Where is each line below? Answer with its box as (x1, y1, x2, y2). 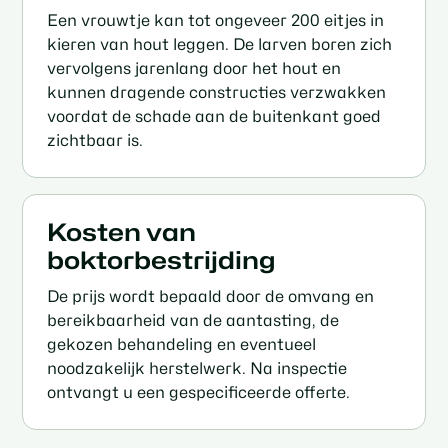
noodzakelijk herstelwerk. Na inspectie (47, 359, 348, 379)
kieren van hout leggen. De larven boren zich (47, 34, 393, 54)
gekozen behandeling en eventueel (47, 335, 317, 355)
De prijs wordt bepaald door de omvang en (47, 287, 375, 307)
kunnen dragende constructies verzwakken (47, 82, 387, 102)
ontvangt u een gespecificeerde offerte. (47, 383, 351, 403)
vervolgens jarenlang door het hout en (47, 58, 342, 78)
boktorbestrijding (47, 245, 277, 275)
